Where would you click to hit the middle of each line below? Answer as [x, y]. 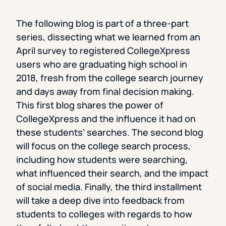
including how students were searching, [102, 160]
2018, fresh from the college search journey [110, 78]
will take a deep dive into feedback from [100, 201]
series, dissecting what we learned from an [108, 37]
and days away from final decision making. [105, 92]
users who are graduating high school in [102, 64]
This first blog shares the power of [90, 105]
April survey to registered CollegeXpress [103, 51]
